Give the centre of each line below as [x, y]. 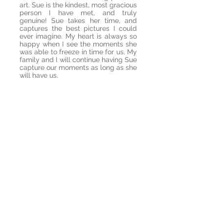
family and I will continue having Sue [78, 60]
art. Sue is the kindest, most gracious [78, 5]
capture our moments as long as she [78, 67]
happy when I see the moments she [78, 44]
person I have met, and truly [78, 13]
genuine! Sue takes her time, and [78, 21]
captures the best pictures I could [78, 28]
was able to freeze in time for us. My [78, 52]
